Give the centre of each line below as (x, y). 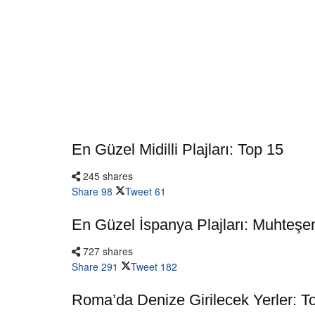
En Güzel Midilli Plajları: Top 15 (178, 149)
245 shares (107, 175)
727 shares (107, 251)
